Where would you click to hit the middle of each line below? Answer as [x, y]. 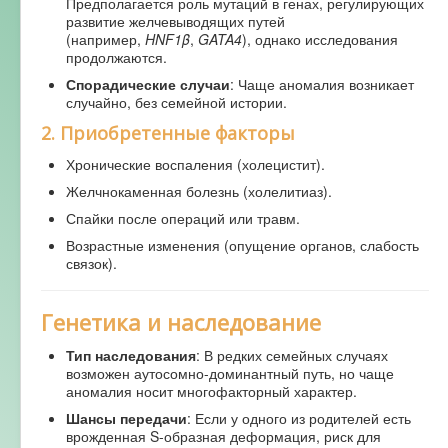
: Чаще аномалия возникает [322, 84]
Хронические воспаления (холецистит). [195, 164]
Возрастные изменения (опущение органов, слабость [242, 245]
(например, [105, 39]
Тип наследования [131, 355]
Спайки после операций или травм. [183, 218]
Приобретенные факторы [177, 133]
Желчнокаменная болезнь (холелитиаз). [199, 191]
